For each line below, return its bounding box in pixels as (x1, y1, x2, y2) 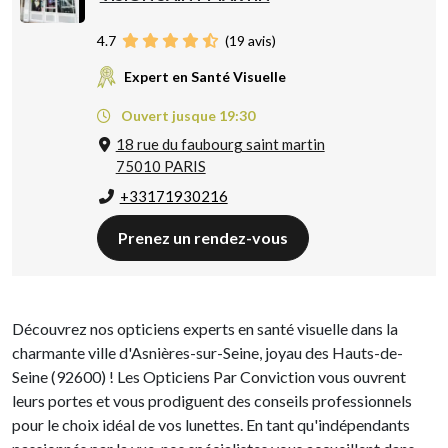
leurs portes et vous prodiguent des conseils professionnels (12, 391, 412, 411)
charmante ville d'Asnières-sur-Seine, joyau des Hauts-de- (12, 343, 403, 363)
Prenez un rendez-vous (117, 228, 288, 248)
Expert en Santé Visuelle (123, 67, 286, 85)
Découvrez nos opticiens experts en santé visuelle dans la (12, 319, 398, 339)
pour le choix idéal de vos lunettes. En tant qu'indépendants (12, 415, 410, 435)
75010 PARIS (115, 157, 206, 176)
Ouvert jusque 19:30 (117, 107, 255, 125)
